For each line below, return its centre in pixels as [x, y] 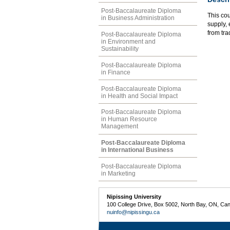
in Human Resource [129, 119]
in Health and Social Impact [139, 96]
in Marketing [118, 173]
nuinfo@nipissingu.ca [133, 212]
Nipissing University [134, 197]
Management [120, 127]
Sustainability [120, 49]
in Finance [116, 72]
